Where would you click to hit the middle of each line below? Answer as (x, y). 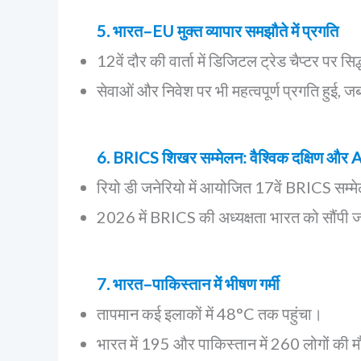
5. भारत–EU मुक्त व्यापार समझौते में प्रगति (218, 31)
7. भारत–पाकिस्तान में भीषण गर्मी (188, 284)
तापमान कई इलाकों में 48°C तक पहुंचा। (210, 313)
